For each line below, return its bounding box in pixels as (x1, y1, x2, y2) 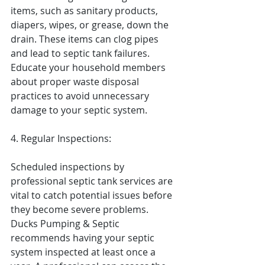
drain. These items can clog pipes (11, 32, 161, 46)
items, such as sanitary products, (11, 4, 160, 17)
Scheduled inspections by (11, 160, 127, 173)
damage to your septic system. (11, 103, 147, 117)
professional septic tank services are (11, 174, 175, 188)
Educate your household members (11, 60, 168, 74)
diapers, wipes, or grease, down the (11, 18, 171, 31)
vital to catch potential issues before (11, 188, 174, 202)
